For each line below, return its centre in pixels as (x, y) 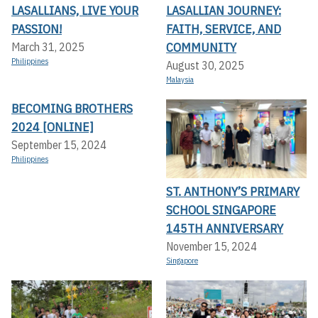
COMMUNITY (201, 47)
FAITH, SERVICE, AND (224, 28)
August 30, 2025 (205, 65)
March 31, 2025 (48, 46)
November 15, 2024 (212, 247)
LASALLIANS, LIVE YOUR (75, 10)
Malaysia (180, 79)
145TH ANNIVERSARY (225, 229)
